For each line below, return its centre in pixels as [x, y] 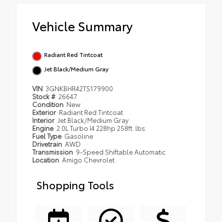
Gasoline [79, 136]
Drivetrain [48, 144]
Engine [44, 128]
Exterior [45, 112]
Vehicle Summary [83, 26]
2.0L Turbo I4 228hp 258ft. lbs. [102, 128]
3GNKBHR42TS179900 [80, 88]
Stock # [45, 96]
